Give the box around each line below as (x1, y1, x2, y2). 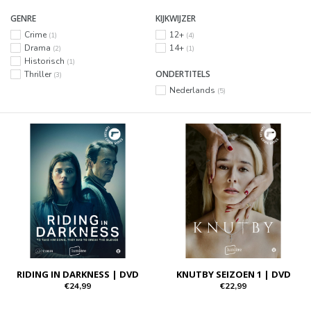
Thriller (24, 69, 53, 80)
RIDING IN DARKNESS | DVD (17, 268, 139, 280)
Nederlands (169, 85, 217, 96)
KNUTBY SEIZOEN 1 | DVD (176, 268, 291, 280)
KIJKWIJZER (155, 12, 196, 24)
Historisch (24, 56, 67, 67)
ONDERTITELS (155, 68, 210, 80)
